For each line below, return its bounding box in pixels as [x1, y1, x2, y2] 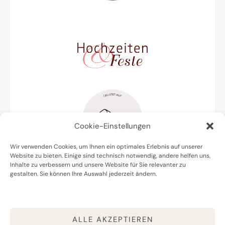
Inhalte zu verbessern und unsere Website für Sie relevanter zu [10, 161, 186, 169]
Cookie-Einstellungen [74, 121, 151, 131]
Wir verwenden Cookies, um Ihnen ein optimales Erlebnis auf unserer [10, 143, 202, 151]
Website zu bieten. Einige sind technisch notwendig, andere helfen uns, [10, 152, 210, 160]
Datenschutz [79, 178, 126, 188]
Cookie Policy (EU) [79, 202, 146, 212]
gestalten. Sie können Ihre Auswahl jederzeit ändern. [10, 170, 157, 178]
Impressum [79, 190, 121, 200]
